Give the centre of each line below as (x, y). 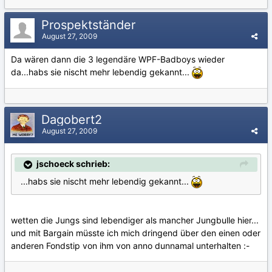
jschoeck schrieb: (73, 164)
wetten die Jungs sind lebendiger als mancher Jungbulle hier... (135, 220)
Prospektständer (90, 25)
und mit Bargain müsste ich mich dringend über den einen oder (136, 233)
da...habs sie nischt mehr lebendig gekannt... (101, 72)
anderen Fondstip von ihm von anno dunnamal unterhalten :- (130, 246)
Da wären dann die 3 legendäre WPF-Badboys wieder (118, 59)
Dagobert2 (73, 120)
